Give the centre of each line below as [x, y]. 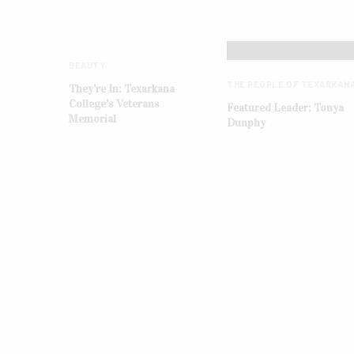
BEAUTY [87, 65]
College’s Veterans [114, 104]
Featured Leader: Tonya [285, 107]
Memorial [92, 119]
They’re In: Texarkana [122, 88]
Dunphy [246, 122]
